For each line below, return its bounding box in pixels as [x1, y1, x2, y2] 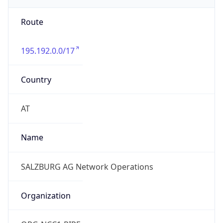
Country [20, 74, 51, 85]
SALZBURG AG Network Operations [20, 161, 153, 172]
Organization [20, 190, 71, 201]
